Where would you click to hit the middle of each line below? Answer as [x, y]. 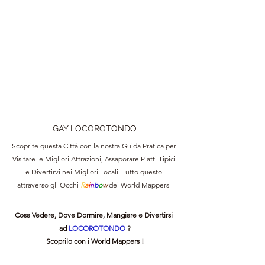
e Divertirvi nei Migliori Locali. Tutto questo [95, 172]
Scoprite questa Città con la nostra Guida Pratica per [95, 146]
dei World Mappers [140, 185]
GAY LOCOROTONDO [95, 128]
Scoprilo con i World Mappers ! [95, 241]
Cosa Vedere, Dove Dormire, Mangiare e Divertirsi [95, 215]
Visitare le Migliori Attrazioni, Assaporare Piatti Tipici [95, 159]
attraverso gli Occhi [49, 185]
